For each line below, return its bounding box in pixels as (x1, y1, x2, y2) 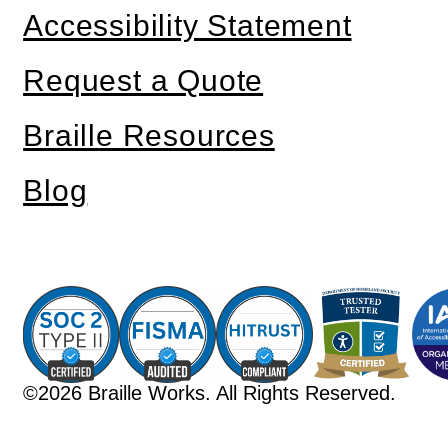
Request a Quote (23, 64, 264, 98)
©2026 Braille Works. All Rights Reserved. (23, 382, 397, 405)
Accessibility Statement (23, 9, 352, 43)
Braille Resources (23, 119, 275, 153)
